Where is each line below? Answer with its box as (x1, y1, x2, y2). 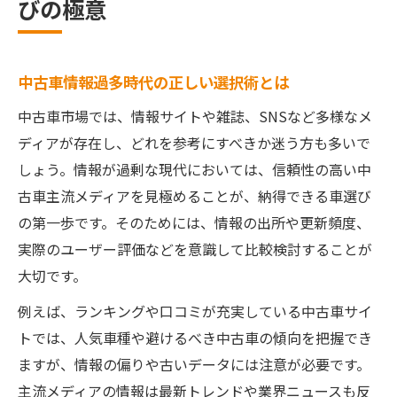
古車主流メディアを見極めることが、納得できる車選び (18, 185, 371, 206)
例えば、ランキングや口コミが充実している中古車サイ (18, 300, 372, 322)
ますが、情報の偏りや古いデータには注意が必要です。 (18, 354, 370, 375)
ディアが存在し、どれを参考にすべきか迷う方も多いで (18, 132, 370, 153)
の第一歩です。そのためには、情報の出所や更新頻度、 (18, 212, 370, 233)
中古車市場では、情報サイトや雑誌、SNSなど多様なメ (18, 105, 372, 127)
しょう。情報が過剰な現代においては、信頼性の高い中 (18, 159, 371, 180)
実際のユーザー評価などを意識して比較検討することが (18, 238, 372, 260)
